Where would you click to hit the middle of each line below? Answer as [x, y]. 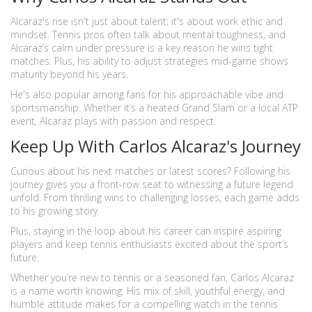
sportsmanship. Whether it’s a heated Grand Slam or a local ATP [154, 108]
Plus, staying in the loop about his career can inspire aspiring [146, 231]
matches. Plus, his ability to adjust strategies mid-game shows [149, 61]
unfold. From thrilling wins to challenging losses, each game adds [155, 197]
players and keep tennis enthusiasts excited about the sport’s [149, 244]
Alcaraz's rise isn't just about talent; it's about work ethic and [147, 21]
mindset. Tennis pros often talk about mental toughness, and [148, 34]
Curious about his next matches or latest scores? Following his [150, 171]
